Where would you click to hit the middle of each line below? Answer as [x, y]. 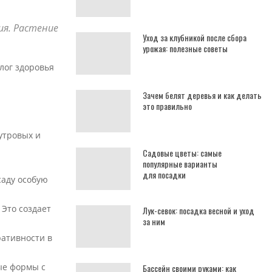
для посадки [164, 175]
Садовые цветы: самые [182, 153]
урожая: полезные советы [185, 48]
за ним [154, 221]
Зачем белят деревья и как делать [202, 95]
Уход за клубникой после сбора [195, 37]
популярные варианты [180, 164]
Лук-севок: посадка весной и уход [199, 210]
